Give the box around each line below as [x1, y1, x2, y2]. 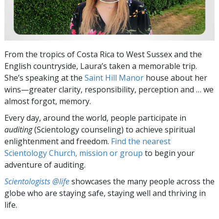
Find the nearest [111, 135, 171, 147]
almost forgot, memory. [4, 95, 91, 107]
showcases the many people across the [69, 175, 215, 187]
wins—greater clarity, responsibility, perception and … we [4, 84, 214, 95]
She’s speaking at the [4, 72, 85, 83]
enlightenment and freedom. [4, 135, 111, 147]
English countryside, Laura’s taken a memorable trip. [4, 60, 197, 71]
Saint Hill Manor [85, 72, 144, 83]
